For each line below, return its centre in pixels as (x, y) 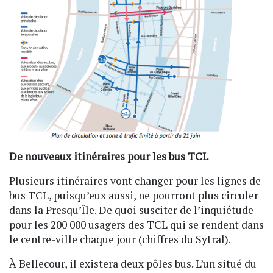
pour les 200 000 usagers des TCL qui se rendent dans (136, 225)
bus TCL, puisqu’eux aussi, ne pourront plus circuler (134, 196)
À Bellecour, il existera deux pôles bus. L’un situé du (133, 264)
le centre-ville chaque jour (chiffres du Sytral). (120, 239)
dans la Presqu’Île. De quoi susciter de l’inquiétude (131, 210)
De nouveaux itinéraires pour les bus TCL (109, 157)
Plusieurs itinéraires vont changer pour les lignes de (135, 181)
